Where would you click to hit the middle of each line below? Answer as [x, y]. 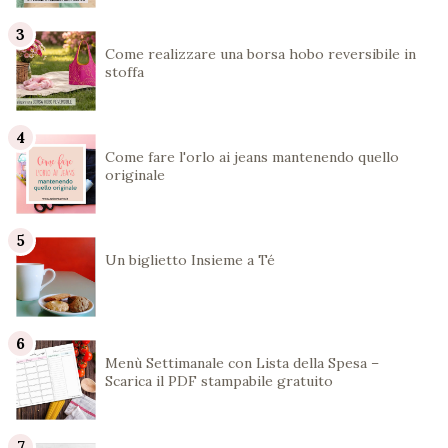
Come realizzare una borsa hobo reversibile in [260, 54]
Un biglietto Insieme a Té [190, 260]
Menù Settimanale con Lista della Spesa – [242, 363]
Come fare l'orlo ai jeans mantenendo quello [252, 157]
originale [135, 175]
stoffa [124, 72]
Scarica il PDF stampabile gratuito [219, 381]
